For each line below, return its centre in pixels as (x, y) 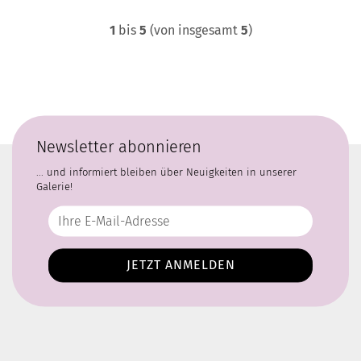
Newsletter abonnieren (119, 147)
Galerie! (54, 187)
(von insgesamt (193, 30)
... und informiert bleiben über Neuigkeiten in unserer (166, 172)
